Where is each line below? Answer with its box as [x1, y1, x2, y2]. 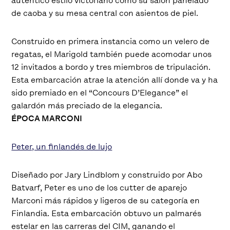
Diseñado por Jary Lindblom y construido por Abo [11, 169, 203, 180]
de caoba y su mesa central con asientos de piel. [11, 7, 199, 18]
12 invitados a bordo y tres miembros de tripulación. [11, 61, 211, 72]
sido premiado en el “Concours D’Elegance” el [11, 87, 188, 98]
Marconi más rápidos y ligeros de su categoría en [11, 195, 200, 206]
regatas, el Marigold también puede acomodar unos [11, 48, 212, 60]
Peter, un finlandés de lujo [11, 141, 112, 152]
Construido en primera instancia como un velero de [11, 35, 210, 47]
